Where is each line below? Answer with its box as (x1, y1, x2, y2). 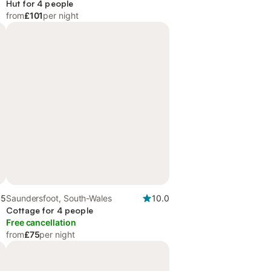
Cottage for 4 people (6, 205, 93, 215)
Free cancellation (6, 217, 76, 227)
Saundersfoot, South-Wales (6, 193, 113, 203)
